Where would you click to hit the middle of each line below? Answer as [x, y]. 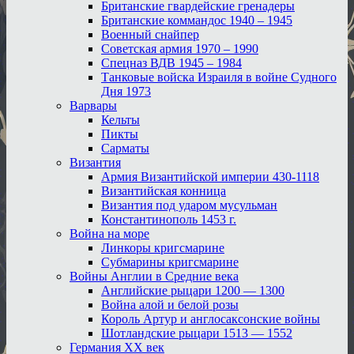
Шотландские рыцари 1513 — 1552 [197, 333]
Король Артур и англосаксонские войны [211, 318]
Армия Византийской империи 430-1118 [210, 176]
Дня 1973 [126, 91]
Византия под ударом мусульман [189, 205]
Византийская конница [164, 190]
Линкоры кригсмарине [163, 247]
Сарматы [125, 148]
